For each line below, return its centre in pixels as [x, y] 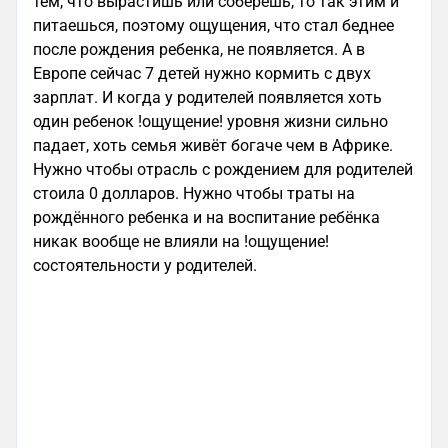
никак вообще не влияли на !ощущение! [181, 241]
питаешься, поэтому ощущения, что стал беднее [213, 25]
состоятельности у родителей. [147, 265]
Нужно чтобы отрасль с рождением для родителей [223, 169]
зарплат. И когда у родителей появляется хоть [207, 97]
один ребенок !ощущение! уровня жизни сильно [210, 121]
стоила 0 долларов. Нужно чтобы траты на [194, 193]
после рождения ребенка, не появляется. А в [199, 49]
